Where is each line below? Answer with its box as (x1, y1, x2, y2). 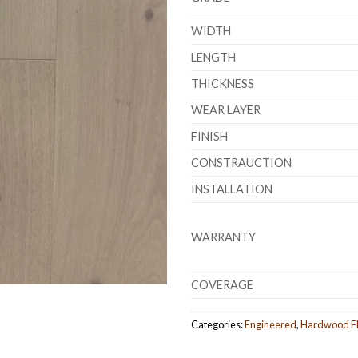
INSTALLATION (191, 182, 272, 197)
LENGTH (191, 50, 236, 65)
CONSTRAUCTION (191, 156, 292, 170)
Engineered (245, 318, 296, 332)
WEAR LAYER (191, 103, 261, 117)
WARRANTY (191, 230, 256, 245)
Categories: (191, 318, 245, 332)
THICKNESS (191, 77, 254, 91)
